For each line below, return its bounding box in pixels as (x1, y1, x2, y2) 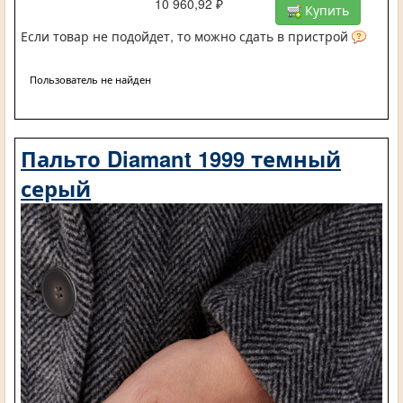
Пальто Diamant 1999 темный (21, 143, 341, 175)
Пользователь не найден (30, 72, 151, 87)
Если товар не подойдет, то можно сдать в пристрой (21, 27, 352, 46)
